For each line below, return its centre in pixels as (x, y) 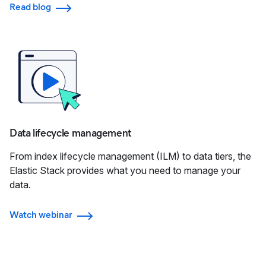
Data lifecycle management (70, 133)
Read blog (30, 7)
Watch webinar (41, 215)
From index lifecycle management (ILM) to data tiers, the (130, 156)
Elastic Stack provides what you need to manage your (125, 171)
